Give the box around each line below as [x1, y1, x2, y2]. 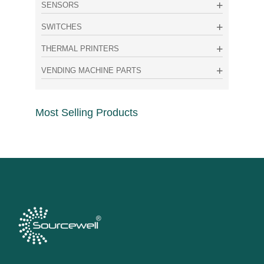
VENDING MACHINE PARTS [41, 66, 141, 75]
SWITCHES [41, 22, 82, 32]
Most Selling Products [35, 107, 138, 119]
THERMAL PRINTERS [41, 44, 119, 54]
